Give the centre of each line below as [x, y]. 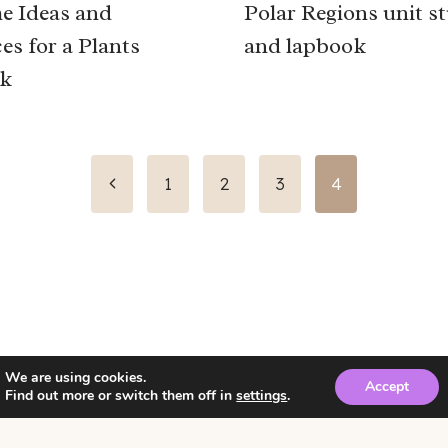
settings [262, 395]
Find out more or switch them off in [121, 395]
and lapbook [305, 45]
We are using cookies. [76, 377]
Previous [136, 183]
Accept [386, 386]
